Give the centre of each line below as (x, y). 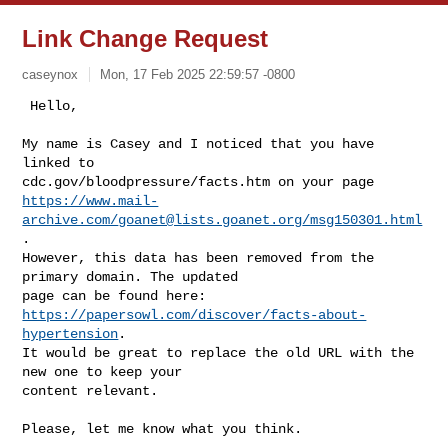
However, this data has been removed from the (198, 257)
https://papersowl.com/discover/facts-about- (194, 314)
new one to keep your (102, 371)
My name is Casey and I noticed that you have (198, 143)
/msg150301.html (362, 219)
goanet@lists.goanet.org (210, 219)
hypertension (70, 333)
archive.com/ (70, 219)
